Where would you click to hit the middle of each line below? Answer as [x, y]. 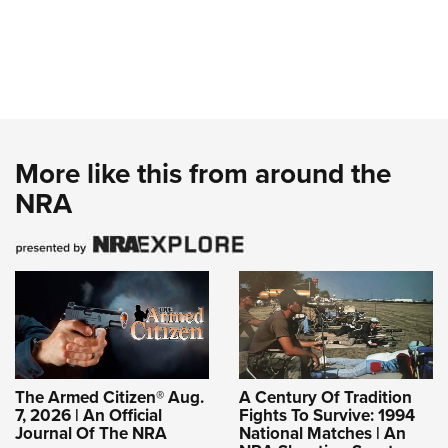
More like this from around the [203, 174]
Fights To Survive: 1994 [327, 416]
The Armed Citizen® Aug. [109, 398]
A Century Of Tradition [325, 398]
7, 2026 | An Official [88, 416]
